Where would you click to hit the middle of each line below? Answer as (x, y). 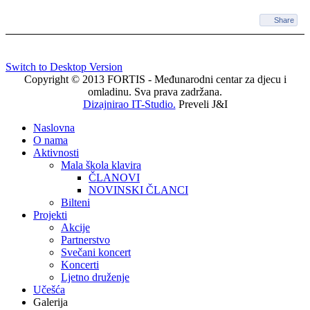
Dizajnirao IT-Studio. (129, 104)
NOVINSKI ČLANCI (138, 190)
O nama (51, 140)
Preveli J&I (201, 104)
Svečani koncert (96, 253)
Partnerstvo (85, 240)
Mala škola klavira (101, 165)
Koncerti (80, 265)
